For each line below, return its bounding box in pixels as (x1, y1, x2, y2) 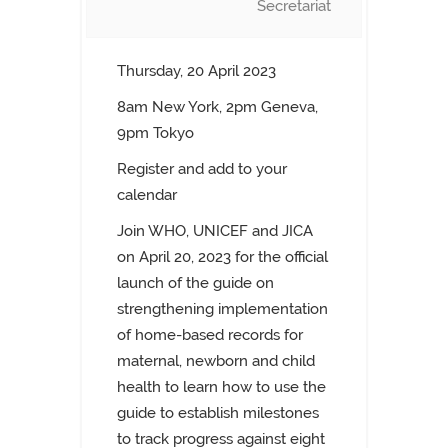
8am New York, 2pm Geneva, (117, 98, 318, 116)
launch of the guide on (117, 274, 274, 292)
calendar (117, 186, 177, 204)
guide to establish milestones (117, 404, 319, 422)
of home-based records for (117, 326, 303, 344)
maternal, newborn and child (117, 352, 315, 370)
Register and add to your (117, 160, 287, 178)
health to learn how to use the (117, 378, 326, 396)
